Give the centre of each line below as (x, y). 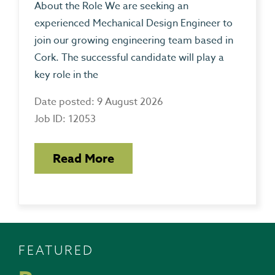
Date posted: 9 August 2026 (99, 102)
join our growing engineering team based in (134, 41)
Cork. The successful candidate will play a (129, 58)
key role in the (66, 75)
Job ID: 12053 (65, 119)
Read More (83, 158)
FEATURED (56, 250)
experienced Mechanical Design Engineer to (134, 24)
